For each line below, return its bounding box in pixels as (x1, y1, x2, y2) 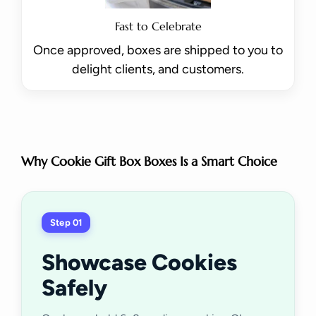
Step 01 (50, 217, 83, 228)
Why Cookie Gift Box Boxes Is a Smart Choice (21, 152, 277, 169)
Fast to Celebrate (114, 19, 202, 34)
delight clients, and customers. (72, 61, 244, 78)
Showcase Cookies (42, 248, 237, 276)
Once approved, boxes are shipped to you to (33, 42, 283, 59)
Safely (42, 274, 107, 301)
